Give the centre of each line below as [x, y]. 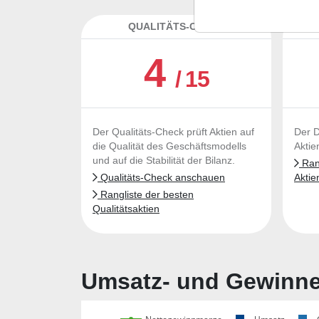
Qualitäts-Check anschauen [161, 178]
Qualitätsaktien [126, 209]
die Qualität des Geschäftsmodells [169, 146]
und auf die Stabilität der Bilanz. [164, 161]
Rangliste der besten [146, 195]
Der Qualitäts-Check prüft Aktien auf [173, 132]
